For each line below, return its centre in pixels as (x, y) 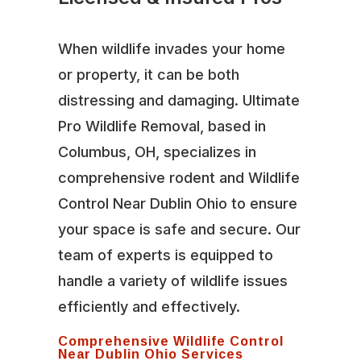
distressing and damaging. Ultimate (178, 100)
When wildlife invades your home (171, 48)
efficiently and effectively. (149, 306)
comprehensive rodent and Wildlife (178, 177)
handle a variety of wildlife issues (172, 280)
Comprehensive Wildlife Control (170, 340)
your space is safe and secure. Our (179, 229)
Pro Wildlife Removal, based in (162, 126)
